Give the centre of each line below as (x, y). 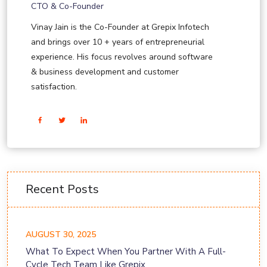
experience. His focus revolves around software (122, 57)
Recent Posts (62, 190)
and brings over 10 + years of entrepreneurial (118, 42)
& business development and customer (105, 72)
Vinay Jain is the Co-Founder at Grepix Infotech (120, 27)
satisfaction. (54, 87)
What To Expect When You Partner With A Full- (126, 252)
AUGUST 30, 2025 (61, 235)
